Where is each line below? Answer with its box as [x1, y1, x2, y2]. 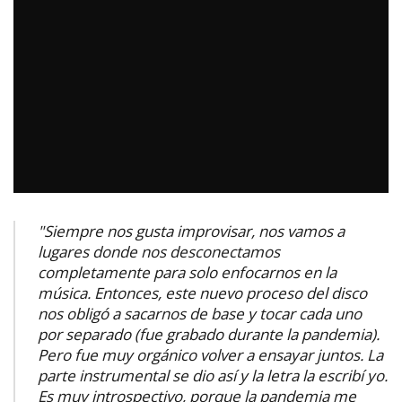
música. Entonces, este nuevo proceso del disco [38, 282, 367, 303]
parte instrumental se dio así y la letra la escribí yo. [38, 364, 388, 386]
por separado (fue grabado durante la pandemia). [38, 323, 380, 345]
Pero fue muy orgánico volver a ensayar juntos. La [38, 344, 383, 365]
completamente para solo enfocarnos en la [38, 261, 336, 283]
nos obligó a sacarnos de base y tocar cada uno [38, 302, 362, 324]
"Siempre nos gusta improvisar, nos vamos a [38, 220, 345, 241]
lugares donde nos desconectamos [38, 240, 280, 262]
